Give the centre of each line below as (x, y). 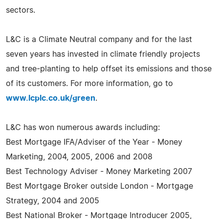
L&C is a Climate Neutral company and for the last (99, 39)
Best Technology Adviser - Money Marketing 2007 (99, 171)
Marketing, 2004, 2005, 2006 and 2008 (79, 157)
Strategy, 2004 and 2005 (53, 201)
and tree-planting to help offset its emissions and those (109, 69)
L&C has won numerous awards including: (83, 127)
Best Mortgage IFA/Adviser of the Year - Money (94, 142)
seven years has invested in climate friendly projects (103, 54)
